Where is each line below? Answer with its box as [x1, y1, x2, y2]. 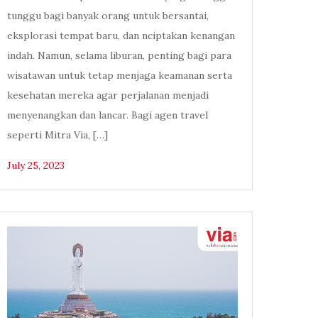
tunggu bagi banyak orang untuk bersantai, [7, 9, 209, 23]
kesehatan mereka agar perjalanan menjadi [7, 89, 209, 102]
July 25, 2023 [7, 159, 65, 172]
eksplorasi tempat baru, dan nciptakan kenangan [7, 29, 236, 43]
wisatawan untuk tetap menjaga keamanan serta [7, 69, 233, 82]
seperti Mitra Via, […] [7, 128, 109, 142]
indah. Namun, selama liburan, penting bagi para [7, 49, 232, 62]
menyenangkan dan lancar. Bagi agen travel [7, 109, 209, 122]
